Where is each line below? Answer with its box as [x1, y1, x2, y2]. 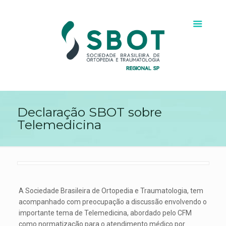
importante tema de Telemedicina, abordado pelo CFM [19, 209, 192, 217]
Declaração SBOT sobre [17, 104, 162, 120]
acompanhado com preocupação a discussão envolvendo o [19, 198, 207, 206]
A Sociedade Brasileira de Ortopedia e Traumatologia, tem [19, 187, 204, 195]
